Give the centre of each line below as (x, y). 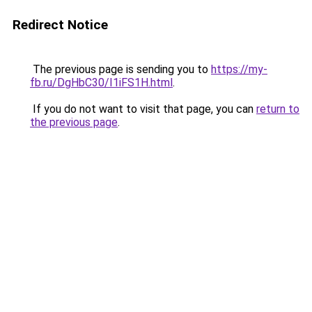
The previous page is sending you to (120, 69)
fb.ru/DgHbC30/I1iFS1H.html (101, 83)
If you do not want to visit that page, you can (143, 109)
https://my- (239, 69)
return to (278, 109)
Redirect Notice (60, 25)
